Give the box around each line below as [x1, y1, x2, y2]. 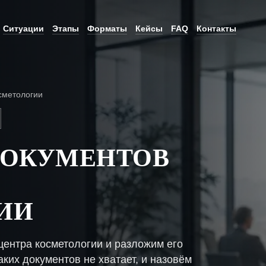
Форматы [87, 23, 127, 33]
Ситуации [3, 23, 44, 33]
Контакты [197, 23, 236, 33]
